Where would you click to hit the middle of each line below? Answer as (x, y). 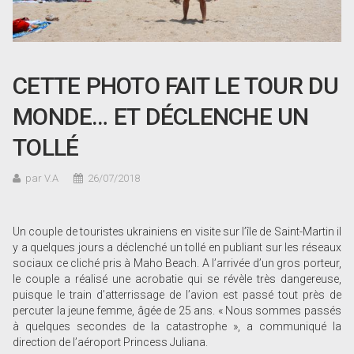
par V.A (42, 178)
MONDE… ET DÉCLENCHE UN (161, 116)
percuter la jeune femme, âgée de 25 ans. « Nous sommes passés (177, 310)
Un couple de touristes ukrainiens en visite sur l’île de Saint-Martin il (177, 231)
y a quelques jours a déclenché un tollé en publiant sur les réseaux (177, 247)
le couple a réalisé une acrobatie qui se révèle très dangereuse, (177, 279)
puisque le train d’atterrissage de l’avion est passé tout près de (177, 294)
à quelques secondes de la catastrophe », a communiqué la (177, 326)
